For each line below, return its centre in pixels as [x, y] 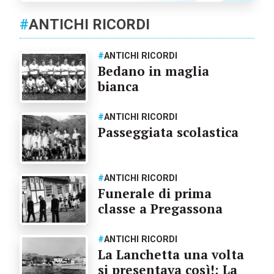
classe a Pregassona [160, 208]
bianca [118, 86]
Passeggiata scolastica [168, 132]
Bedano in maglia [153, 71]
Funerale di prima [154, 193]
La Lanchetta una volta [171, 254]
